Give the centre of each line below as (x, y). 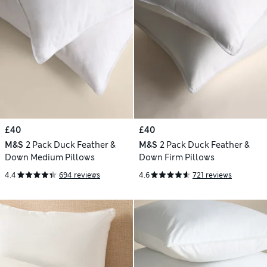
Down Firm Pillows (177, 158)
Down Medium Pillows (50, 158)
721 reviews (212, 175)
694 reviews (80, 175)
